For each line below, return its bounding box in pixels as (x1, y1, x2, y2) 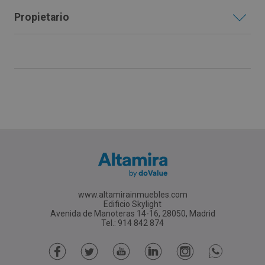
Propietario (14, 11, 69, 23)
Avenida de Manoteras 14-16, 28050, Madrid (50, 208, 215, 218)
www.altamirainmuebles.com (77, 189, 188, 199)
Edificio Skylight (104, 199, 161, 209)
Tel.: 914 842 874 (101, 218, 164, 228)
